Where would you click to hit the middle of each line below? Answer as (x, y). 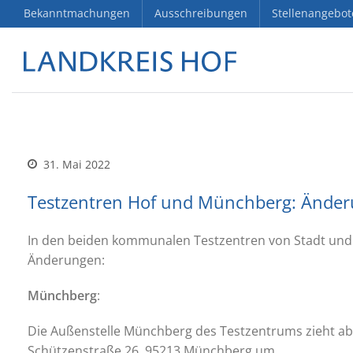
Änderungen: (66, 260)
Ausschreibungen (201, 13)
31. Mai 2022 (75, 164)
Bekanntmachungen (77, 13)
